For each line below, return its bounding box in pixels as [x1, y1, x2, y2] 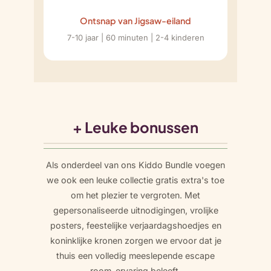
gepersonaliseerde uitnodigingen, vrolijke [53, 205, 218, 215]
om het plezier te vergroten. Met [71, 190, 200, 200]
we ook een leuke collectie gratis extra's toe [47, 175, 224, 185]
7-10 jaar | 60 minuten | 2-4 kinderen [67, 32, 204, 42]
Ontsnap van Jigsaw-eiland [80, 15, 191, 26]
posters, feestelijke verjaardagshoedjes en [50, 220, 221, 230]
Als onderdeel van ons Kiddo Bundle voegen [46, 160, 225, 170]
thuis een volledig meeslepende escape [56, 250, 215, 261]
